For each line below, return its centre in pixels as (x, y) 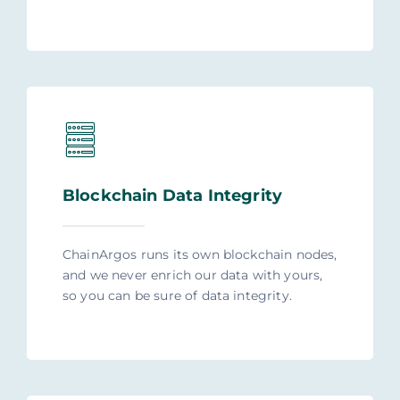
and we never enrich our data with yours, (192, 275)
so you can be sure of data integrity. (177, 296)
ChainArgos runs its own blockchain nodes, (200, 255)
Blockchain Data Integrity (172, 196)
